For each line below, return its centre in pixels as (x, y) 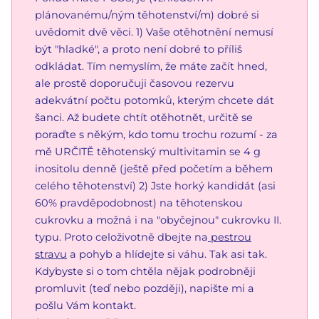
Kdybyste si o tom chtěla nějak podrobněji (145, 271)
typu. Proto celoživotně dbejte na (121, 237)
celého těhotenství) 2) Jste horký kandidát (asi (155, 185)
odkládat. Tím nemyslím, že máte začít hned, (151, 66)
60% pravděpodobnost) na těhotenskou (139, 203)
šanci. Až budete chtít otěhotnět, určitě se (144, 117)
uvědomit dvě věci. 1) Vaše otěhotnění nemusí (154, 32)
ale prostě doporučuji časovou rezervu (135, 83)
